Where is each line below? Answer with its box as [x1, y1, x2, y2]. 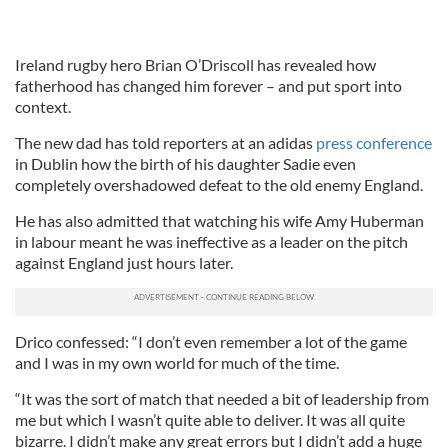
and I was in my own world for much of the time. [15, 353, 339, 372]
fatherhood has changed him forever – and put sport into [15, 76, 402, 95]
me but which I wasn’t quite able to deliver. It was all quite [15, 410, 405, 429]
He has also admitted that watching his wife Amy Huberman [15, 211, 424, 230]
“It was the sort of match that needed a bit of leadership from [15, 389, 429, 408]
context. [15, 97, 71, 116]
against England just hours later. [15, 253, 233, 272]
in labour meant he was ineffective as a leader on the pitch [15, 232, 408, 251]
